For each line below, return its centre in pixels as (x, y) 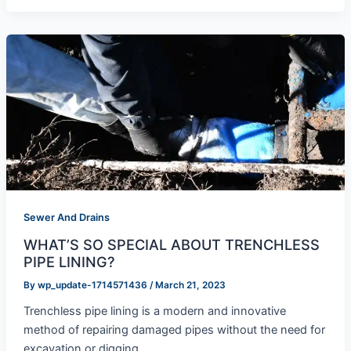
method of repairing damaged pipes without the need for (174, 330)
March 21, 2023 (190, 286)
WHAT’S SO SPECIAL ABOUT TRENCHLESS (171, 245)
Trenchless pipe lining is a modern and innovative (154, 311)
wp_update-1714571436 (93, 286)
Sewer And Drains (66, 217)
